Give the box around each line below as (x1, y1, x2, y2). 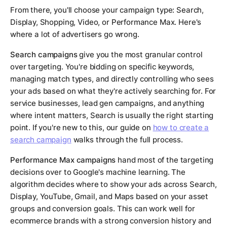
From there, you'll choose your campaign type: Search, (10, 5, 204, 15)
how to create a (153, 123, 209, 133)
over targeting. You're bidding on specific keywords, (10, 62, 195, 72)
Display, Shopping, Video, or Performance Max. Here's (10, 17, 202, 27)
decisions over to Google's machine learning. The (10, 167, 185, 177)
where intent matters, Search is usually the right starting (10, 110, 214, 121)
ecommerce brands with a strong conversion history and (10, 216, 212, 226)
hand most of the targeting (116, 155, 214, 165)
